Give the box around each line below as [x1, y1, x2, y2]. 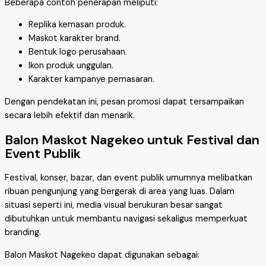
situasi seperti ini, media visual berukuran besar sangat [5, 199, 223, 211]
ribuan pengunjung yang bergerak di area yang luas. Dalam [5, 186, 235, 198]
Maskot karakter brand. [28, 33, 121, 45]
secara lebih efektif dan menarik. [5, 109, 135, 121]
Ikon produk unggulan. [28, 60, 113, 72]
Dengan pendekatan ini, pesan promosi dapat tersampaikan [5, 96, 244, 107]
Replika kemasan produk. [28, 19, 126, 31]
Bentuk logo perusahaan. [28, 46, 127, 58]
